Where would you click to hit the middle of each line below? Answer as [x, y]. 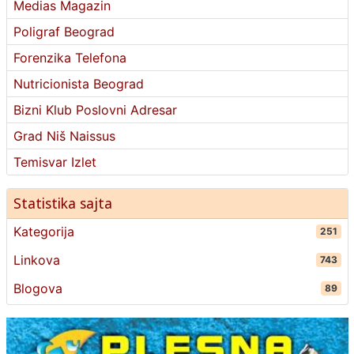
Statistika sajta [62, 203]
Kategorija [43, 232]
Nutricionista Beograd [78, 84]
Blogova [38, 288]
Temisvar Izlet [55, 162]
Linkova [36, 260]
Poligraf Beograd [64, 32]
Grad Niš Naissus [64, 136]
